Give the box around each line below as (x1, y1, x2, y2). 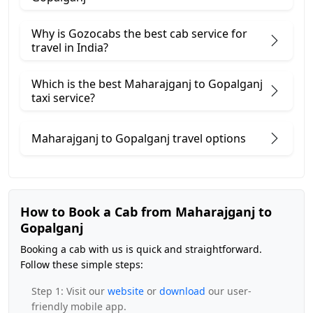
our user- (205, 284, 252, 298)
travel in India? (31, 40, 108, 55)
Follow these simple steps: (20, 258, 143, 271)
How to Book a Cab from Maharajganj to (20, 203, 272, 220)
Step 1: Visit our (31, 284, 108, 298)
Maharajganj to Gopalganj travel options (31, 131, 246, 146)
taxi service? (31, 90, 95, 105)
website (108, 284, 144, 298)
